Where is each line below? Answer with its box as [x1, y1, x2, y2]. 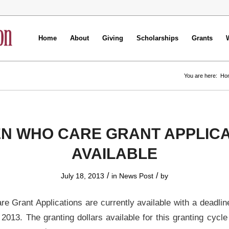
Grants [192, 34, 213, 42]
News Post [119, 172, 153, 180]
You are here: [184, 73, 217, 79]
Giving [102, 34, 123, 42]
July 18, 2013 [61, 172, 104, 180]
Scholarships [136, 34, 178, 42]
